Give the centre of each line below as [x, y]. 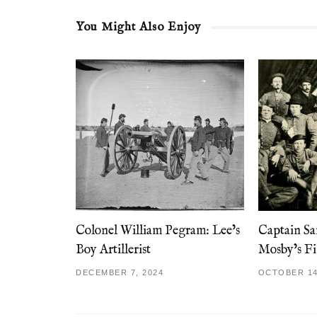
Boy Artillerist [113, 250]
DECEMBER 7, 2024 [120, 272]
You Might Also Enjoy [138, 27]
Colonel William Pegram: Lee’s [158, 231]
